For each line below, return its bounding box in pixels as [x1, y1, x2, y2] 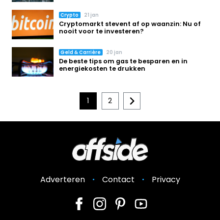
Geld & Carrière [60, 49, 101, 56]
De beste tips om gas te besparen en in [59, 57, 188, 66]
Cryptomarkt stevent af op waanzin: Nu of [59, 20, 201, 28]
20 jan [106, 49, 123, 56]
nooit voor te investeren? [59, 27, 144, 36]
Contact [102, 174, 135, 186]
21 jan [84, 12, 99, 19]
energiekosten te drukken [59, 64, 146, 73]
